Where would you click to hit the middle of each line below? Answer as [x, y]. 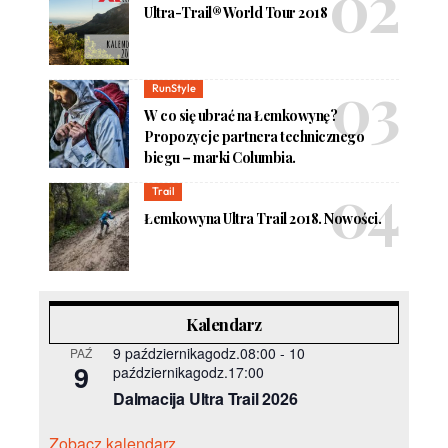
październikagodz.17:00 [188, 372]
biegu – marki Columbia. [220, 157]
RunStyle [173, 88]
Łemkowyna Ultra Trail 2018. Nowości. [263, 218]
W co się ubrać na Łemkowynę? [241, 115]
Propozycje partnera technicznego [254, 136]
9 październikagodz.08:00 [194, 353]
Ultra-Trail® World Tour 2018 [236, 12]
